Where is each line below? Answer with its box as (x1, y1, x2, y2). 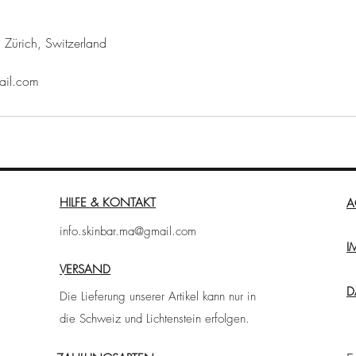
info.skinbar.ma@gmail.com (60, 223, 196, 239)
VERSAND (60, 261, 110, 277)
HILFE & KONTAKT (60, 195, 156, 211)
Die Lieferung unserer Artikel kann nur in (60, 288, 256, 304)
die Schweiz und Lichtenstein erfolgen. (60, 311, 250, 327)
